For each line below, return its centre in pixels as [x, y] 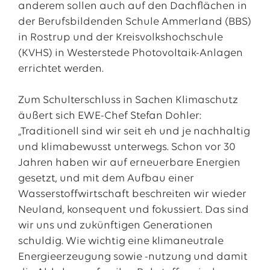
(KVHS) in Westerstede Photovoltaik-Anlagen [130, 53]
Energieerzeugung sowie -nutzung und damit [133, 257]
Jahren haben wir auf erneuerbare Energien [129, 163]
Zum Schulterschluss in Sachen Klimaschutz [128, 100]
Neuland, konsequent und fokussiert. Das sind [133, 210]
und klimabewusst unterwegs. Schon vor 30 [127, 147]
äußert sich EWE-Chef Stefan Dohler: [109, 116]
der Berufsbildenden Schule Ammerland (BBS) [134, 22]
